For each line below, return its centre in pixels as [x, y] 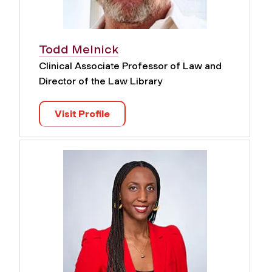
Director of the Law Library [100, 81]
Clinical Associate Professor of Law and [130, 66]
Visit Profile [82, 114]
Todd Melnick [79, 49]
